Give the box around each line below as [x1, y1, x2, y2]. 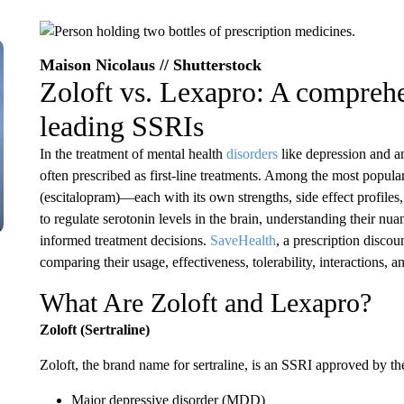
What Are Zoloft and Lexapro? [39, 288, 372, 317]
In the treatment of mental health [39, 146, 226, 161]
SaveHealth [209, 233, 276, 248]
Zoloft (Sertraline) [39, 322, 150, 337]
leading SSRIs [39, 110, 204, 142]
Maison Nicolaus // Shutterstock [39, 56, 262, 74]
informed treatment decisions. [39, 233, 210, 248]
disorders [225, 146, 278, 161]
